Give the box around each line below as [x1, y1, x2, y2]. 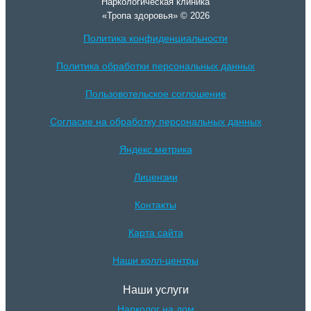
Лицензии [133, 171, 178, 183]
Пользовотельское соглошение [85, 88, 226, 100]
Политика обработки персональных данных [56, 60, 255, 72]
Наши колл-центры [112, 255, 199, 267]
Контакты [135, 199, 176, 211]
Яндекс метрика [119, 144, 192, 155]
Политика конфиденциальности [83, 33, 228, 44]
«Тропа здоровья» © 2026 [101, 10, 210, 22]
